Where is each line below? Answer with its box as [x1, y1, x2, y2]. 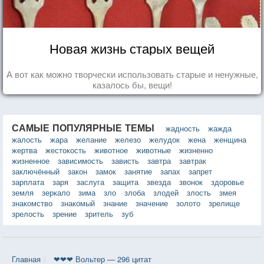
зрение [52, 207, 77, 219]
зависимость [58, 154, 103, 166]
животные [136, 144, 171, 156]
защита [113, 176, 138, 187]
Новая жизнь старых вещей [49, 38, 214, 57]
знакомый [61, 197, 95, 209]
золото [176, 197, 200, 209]
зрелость [12, 207, 44, 219]
